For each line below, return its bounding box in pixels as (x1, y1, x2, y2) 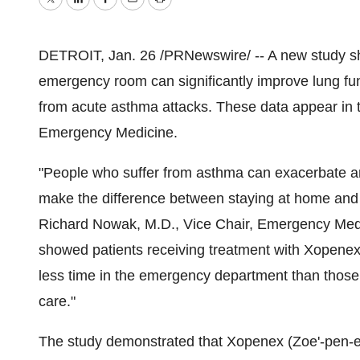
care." (39, 293, 76, 309)
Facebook (104, 2, 168, 18)
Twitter (49, 2, 92, 18)
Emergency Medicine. (39, 125, 178, 141)
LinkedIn (76, 2, 132, 18)
